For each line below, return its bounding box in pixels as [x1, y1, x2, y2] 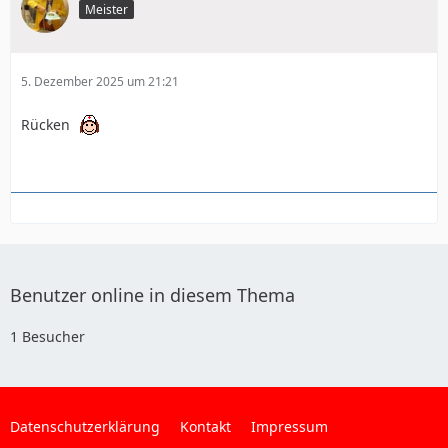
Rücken [21, 114, 74, 134]
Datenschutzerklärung [10, 417, 160, 436]
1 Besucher [10, 327, 85, 346]
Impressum [251, 417, 328, 436]
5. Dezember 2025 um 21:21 [21, 73, 179, 90]
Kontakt [180, 417, 231, 436]
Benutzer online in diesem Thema [10, 283, 295, 307]
